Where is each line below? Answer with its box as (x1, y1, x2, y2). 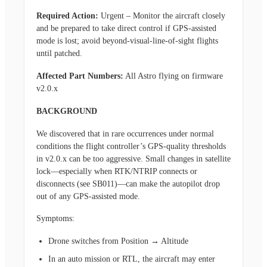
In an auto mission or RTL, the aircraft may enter (48, 254, 215, 263)
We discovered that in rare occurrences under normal (36, 129, 214, 138)
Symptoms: (36, 214, 74, 223)
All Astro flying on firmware (123, 71, 223, 80)
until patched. (36, 49, 82, 58)
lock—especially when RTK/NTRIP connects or (36, 166, 197, 176)
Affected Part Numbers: (36, 71, 123, 80)
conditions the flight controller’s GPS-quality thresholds (36, 141, 226, 151)
